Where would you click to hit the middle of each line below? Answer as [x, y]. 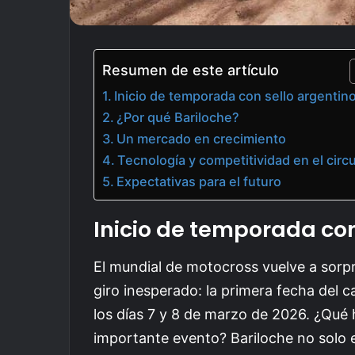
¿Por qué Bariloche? [178, 117]
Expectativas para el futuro [199, 181]
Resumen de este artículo [191, 71]
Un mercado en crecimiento [202, 139]
